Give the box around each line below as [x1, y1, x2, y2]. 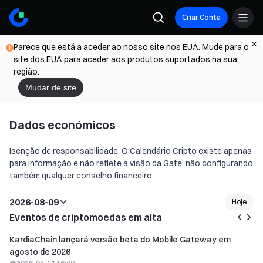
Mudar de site [25, 83, 76, 92]
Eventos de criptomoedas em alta [9, 211, 162, 223]
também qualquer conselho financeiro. [9, 170, 154, 181]
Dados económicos [9, 117, 116, 132]
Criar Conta [182, 13, 221, 22]
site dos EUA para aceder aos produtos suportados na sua [14, 54, 237, 65]
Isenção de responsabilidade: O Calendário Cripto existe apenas [9, 146, 252, 156]
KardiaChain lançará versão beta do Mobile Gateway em [9, 234, 231, 245]
